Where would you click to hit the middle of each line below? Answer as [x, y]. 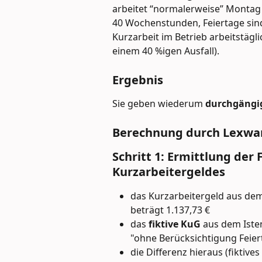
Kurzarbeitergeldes [169, 171]
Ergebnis [138, 80]
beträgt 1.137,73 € [171, 210]
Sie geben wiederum [159, 103]
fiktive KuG [176, 224]
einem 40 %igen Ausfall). [166, 51]
